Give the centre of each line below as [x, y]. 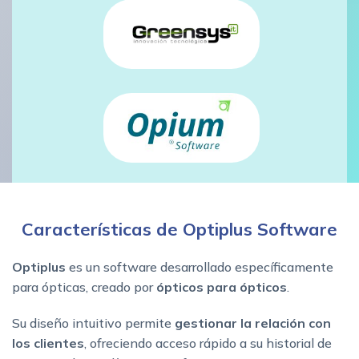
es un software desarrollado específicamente [201, 267]
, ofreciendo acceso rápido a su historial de [208, 343]
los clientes [48, 343]
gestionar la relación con [253, 323]
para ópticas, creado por [84, 287]
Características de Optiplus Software [179, 230]
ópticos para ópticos [222, 287]
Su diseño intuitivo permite [93, 323]
